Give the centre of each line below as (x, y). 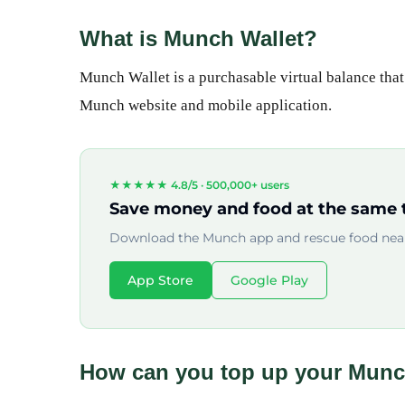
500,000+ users (248, 185)
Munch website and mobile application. (206, 105)
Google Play (269, 280)
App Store (160, 280)
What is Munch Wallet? (198, 38)
